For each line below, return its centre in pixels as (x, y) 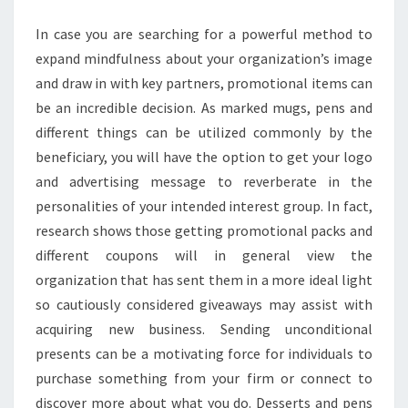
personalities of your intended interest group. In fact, (204, 206)
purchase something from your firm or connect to (204, 378)
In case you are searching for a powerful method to (204, 34)
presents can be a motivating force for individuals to (204, 353)
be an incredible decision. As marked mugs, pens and (204, 107)
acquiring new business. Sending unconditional (204, 329)
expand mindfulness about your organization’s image (204, 58)
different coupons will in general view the (204, 255)
